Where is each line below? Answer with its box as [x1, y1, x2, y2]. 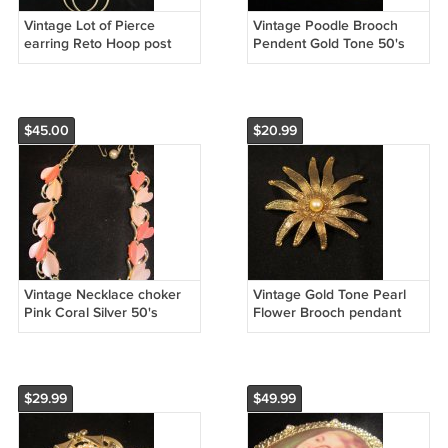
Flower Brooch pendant [252, 303, 401, 321]
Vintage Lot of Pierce [23, 16, 155, 34]
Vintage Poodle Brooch [252, 16, 398, 34]
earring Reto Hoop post [23, 34, 171, 52]
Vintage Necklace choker [23, 285, 181, 303]
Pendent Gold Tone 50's [252, 34, 405, 52]
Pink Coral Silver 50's [23, 303, 158, 321]
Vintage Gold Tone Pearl [252, 285, 406, 303]
